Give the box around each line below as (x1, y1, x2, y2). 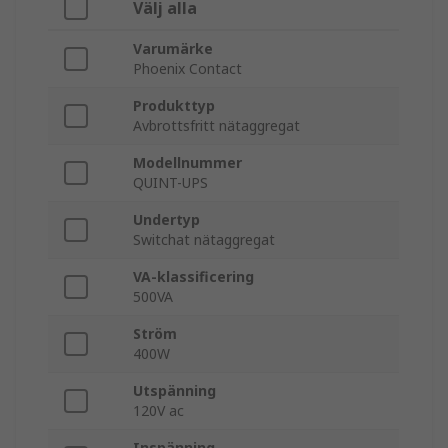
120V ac (133, 401, 184, 421)
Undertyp (133, 210, 200, 230)
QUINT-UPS (133, 173, 208, 193)
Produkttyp (133, 96, 215, 116)
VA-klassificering (133, 267, 254, 287)
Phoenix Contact (133, 59, 242, 79)
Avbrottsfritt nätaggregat (133, 116, 300, 136)
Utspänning (133, 381, 216, 401)
